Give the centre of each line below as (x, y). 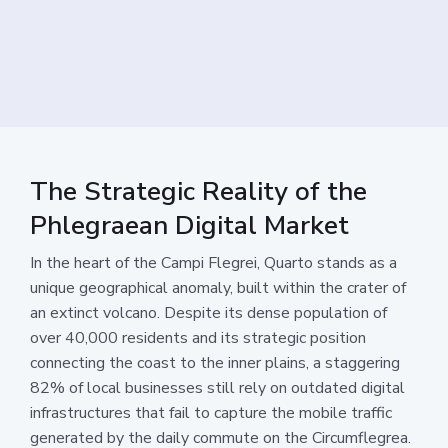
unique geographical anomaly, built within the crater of (218, 287)
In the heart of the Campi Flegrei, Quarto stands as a (213, 262)
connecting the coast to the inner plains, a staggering (215, 362)
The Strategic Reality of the (198, 191)
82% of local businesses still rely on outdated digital (217, 387)
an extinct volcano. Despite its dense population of (208, 312)
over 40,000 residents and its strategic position (198, 337)
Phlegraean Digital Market (189, 225)
